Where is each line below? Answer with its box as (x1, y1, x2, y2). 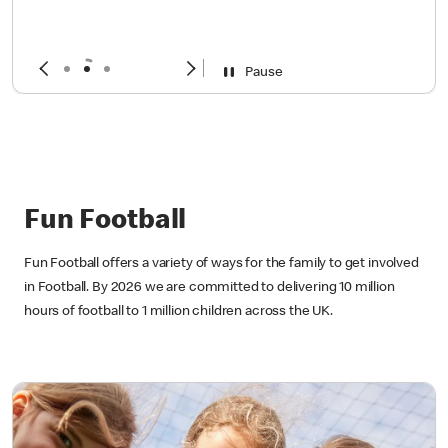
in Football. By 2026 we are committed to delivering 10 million (24, 338, 395, 357)
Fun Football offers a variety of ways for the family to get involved (24, 314, 419, 333)
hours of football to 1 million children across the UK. (24, 362, 333, 381)
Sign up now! (55, 73, 150, 90)
